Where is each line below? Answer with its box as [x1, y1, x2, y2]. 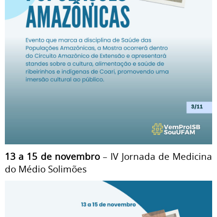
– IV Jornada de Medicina [103, 150, 213, 162]
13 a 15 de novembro [5, 150, 103, 162]
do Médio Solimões [5, 163, 87, 175]
